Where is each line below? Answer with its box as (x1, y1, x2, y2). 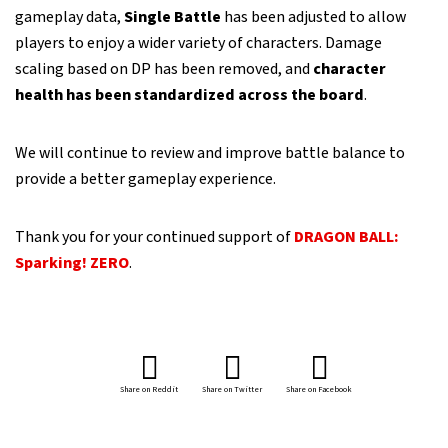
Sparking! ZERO (15, 252, 129, 274)
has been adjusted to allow (221, 6, 406, 28)
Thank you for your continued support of (15, 226, 294, 248)
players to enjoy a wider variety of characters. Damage (15, 32, 382, 54)
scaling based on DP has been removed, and (15, 58, 313, 80)
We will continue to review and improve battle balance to (15, 142, 405, 164)
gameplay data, (15, 6, 124, 28)
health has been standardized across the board (15, 84, 364, 106)
